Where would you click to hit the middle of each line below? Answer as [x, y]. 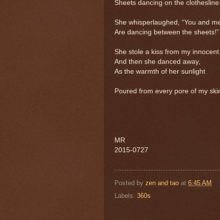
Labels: [126, 196]
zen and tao [162, 183]
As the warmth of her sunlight [160, 71]
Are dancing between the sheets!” [167, 32]
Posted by [130, 183]
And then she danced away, [157, 61]
